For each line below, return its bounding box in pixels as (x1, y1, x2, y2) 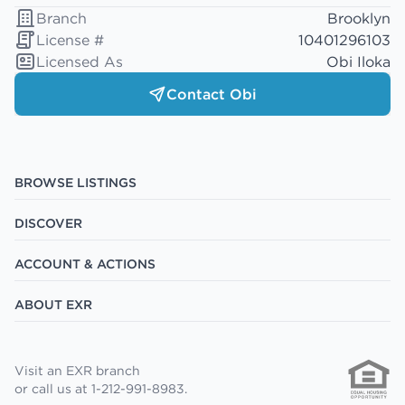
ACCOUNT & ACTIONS (14, 256, 155, 272)
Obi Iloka (326, 52, 391, 71)
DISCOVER (14, 215, 82, 231)
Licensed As (36, 52, 123, 71)
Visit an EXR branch (14, 363, 140, 379)
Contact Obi (166, 85, 257, 103)
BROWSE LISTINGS (14, 174, 137, 191)
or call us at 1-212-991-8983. (14, 381, 187, 397)
